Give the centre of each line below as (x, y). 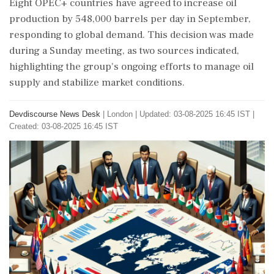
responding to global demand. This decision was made (131, 35)
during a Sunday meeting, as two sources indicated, (124, 51)
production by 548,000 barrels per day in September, (130, 19)
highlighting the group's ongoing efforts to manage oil (131, 67)
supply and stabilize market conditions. (97, 83)
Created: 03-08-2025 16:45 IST (64, 126)
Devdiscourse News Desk (55, 114)
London (120, 114)
